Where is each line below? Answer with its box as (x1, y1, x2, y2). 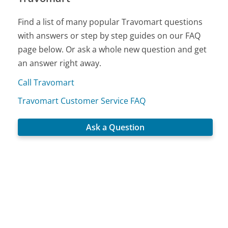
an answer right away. (18, 57, 102, 69)
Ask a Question (86, 121, 145, 133)
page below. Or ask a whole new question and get (18, 43, 207, 55)
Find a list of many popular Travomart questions (18, 16, 203, 27)
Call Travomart (18, 76, 75, 88)
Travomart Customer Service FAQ (18, 95, 146, 106)
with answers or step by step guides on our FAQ (18, 30, 201, 41)
